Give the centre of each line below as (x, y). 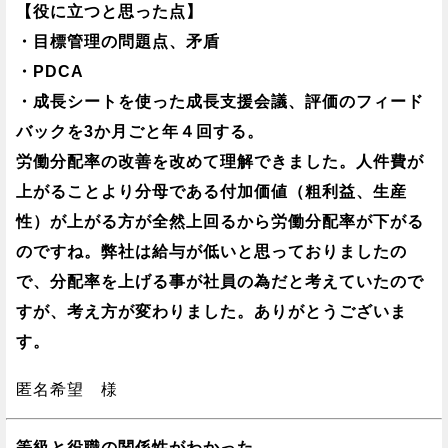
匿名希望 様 (67, 390)
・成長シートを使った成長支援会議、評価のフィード (220, 102)
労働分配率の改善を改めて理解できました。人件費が (220, 162)
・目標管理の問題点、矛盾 (118, 42)
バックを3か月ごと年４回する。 (140, 132)
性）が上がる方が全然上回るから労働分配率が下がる (220, 222)
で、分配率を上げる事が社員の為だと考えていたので (220, 282)
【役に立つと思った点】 (109, 12)
